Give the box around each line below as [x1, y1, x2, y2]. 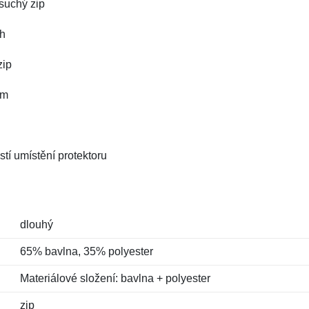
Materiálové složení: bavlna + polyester [19, 272, 210, 284]
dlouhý [19, 219, 53, 230]
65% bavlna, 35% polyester [19, 246, 153, 257]
